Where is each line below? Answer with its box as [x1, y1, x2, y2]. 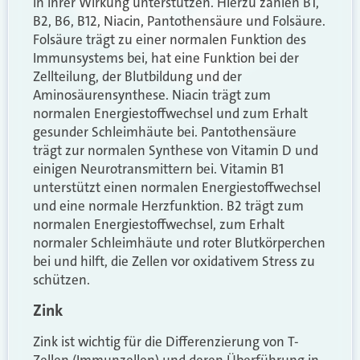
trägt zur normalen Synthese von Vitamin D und [33, 141, 318, 159]
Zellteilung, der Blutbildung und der [33, 67, 242, 85]
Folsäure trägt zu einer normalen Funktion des [33, 30, 306, 48]
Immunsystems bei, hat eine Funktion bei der [33, 48, 299, 67]
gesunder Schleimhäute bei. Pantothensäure [33, 122, 297, 141]
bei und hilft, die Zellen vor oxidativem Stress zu [33, 252, 315, 270]
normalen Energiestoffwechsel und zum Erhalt [33, 104, 308, 122]
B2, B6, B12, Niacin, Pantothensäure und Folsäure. [33, 11, 325, 30]
